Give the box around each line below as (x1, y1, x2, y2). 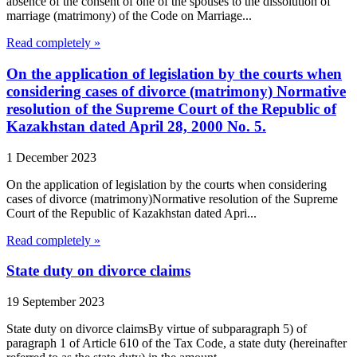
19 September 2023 (6, 295, 104, 308)
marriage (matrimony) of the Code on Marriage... (6, 9, 252, 23)
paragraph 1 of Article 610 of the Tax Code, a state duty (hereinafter (6, 336, 347, 350)
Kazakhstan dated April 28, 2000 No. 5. (6, 117, 266, 135)
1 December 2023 (6, 150, 96, 164)
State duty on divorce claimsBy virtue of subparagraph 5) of (6, 322, 307, 335)
